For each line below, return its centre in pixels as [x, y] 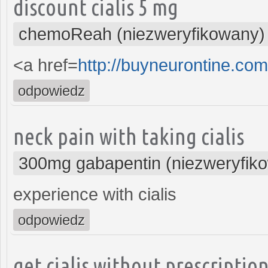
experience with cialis [95, 194]
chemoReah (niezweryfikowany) [142, 34]
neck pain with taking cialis [129, 136]
